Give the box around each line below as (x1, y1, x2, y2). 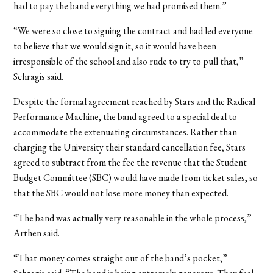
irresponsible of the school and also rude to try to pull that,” (13, 54, 244, 68)
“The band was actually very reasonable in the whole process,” (13, 211, 252, 224)
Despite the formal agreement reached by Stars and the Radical (13, 94, 256, 108)
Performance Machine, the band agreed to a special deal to (13, 110, 238, 123)
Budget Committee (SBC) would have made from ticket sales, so (13, 171, 258, 184)
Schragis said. (13, 69, 64, 83)
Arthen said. (13, 226, 60, 239)
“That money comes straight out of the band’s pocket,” (13, 251, 228, 264)
